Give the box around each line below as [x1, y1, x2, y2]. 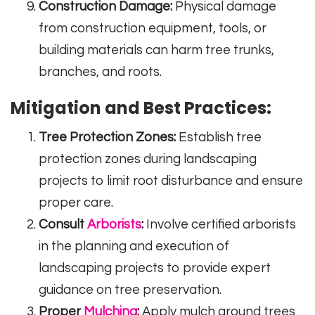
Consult [39, 218, 87, 232]
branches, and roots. [39, 65, 162, 79]
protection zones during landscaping [39, 153, 257, 167]
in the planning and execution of [39, 240, 229, 254]
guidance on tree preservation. [39, 283, 221, 297]
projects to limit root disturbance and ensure [39, 174, 303, 188]
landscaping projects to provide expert [39, 262, 271, 276]
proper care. [39, 196, 113, 210]
